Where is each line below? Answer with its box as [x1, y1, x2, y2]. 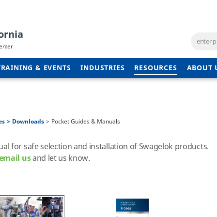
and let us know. [31, 153, 90, 164]
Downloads [12, 117, 44, 126]
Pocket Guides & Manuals [51, 117, 120, 126]
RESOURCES [134, 63, 177, 73]
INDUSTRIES [80, 63, 125, 73]
